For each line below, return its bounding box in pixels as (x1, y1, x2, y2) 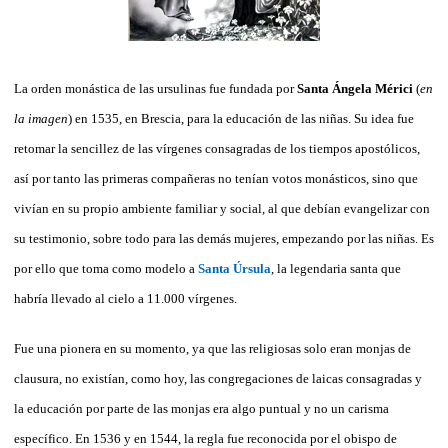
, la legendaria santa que (271, 260, 401, 276)
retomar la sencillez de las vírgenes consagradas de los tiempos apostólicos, (14, 140, 420, 156)
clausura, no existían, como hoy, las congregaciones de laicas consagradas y (14, 370, 422, 386)
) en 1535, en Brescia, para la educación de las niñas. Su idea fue (68, 110, 414, 126)
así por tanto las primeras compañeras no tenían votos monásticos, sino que (14, 170, 418, 186)
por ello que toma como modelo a (14, 260, 198, 276)
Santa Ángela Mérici (297, 80, 413, 96)
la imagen (14, 110, 68, 126)
